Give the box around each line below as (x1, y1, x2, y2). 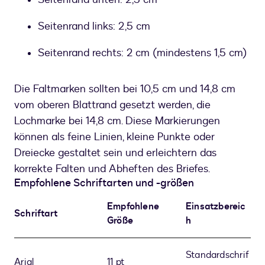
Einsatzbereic (186, 200, 246, 214)
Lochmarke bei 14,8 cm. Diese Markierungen (14, 114, 220, 129)
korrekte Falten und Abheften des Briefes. (14, 161, 210, 177)
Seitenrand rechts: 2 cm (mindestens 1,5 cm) (38, 46, 247, 61)
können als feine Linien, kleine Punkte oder (14, 130, 215, 145)
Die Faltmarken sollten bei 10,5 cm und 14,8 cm (14, 82, 235, 97)
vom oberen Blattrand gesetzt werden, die (14, 98, 211, 113)
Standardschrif (186, 248, 249, 262)
